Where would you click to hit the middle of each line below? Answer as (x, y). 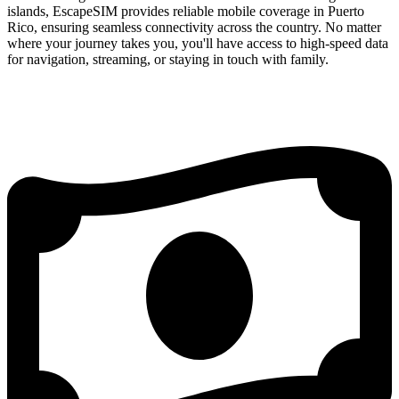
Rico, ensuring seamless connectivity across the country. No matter (194, 27)
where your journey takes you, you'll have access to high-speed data (198, 43)
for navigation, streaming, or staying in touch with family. (168, 59)
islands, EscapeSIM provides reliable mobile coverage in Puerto (186, 11)
